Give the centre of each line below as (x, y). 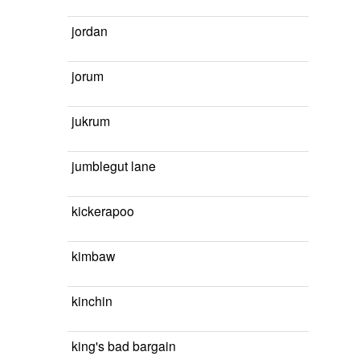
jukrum (91, 121)
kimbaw (93, 256)
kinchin (92, 301)
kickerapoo (103, 211)
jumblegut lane (114, 166)
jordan (90, 31)
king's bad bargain (124, 346)
